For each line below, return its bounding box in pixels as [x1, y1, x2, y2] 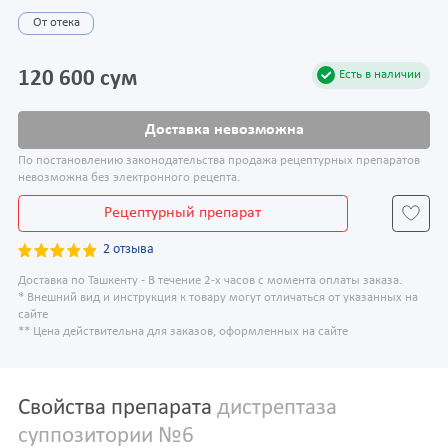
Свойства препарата [18, 396, 212, 420]
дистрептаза [212, 396, 337, 420]
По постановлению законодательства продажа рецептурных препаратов [18, 155, 420, 168]
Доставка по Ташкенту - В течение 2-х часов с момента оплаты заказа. [18, 274, 402, 287]
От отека [32, 16, 80, 29]
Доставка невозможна [144, 121, 304, 138]
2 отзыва [103, 242, 155, 258]
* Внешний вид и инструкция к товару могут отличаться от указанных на [18, 291, 418, 304]
